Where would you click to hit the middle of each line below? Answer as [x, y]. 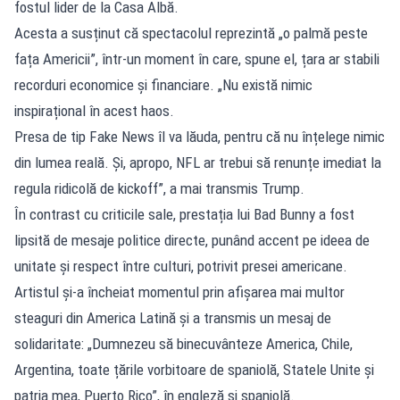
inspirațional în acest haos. [94, 110]
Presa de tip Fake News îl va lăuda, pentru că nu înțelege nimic [200, 136]
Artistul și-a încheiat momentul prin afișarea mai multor [179, 292]
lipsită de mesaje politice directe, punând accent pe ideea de [192, 240]
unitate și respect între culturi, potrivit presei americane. [181, 266]
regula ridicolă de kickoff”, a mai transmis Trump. [159, 188]
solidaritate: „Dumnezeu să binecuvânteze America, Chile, [183, 343]
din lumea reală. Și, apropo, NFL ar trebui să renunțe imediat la [198, 162]
